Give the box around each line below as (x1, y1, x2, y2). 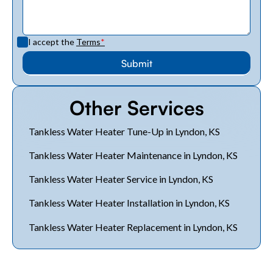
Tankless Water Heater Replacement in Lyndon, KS (28, 221, 238, 233)
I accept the (28, 37, 76, 48)
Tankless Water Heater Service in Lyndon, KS (28, 173, 213, 185)
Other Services (69, 96, 204, 121)
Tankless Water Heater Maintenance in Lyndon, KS (28, 149, 238, 161)
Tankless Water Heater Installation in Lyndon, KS (28, 197, 230, 209)
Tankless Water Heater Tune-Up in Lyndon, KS (28, 125, 220, 137)
